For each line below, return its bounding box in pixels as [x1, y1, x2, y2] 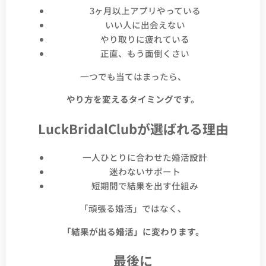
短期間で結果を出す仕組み [91, 179, 198, 192]
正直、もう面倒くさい [100, 47, 189, 60]
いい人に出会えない [104, 18, 185, 31]
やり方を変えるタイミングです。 [66, 93, 199, 106]
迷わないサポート [109, 164, 180, 178]
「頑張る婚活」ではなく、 [80, 202, 186, 215]
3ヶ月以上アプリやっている [89, 4, 201, 17]
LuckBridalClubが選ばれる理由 [37, 119, 229, 138]
